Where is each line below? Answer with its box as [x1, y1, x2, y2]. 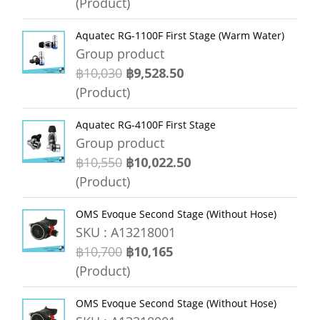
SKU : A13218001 [76, 224, 176, 241]
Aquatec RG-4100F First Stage [76, 118, 216, 131]
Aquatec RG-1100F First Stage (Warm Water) [76, 29, 284, 42]
